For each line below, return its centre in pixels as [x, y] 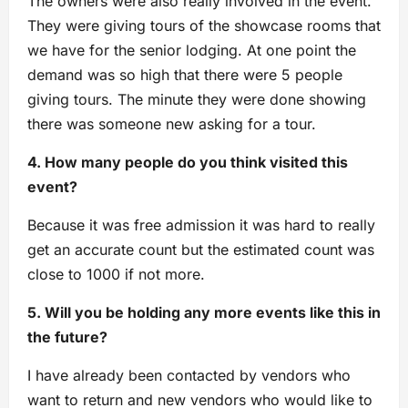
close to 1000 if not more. [116, 275]
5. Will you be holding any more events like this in [204, 313]
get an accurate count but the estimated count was [201, 250]
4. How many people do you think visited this [188, 163]
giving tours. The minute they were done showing [197, 100]
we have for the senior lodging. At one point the [192, 51]
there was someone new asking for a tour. [172, 124]
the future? [67, 337]
